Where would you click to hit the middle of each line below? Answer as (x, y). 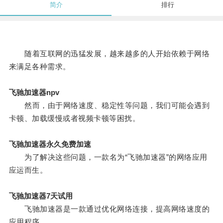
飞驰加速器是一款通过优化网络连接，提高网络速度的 (109, 209)
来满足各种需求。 (40, 67)
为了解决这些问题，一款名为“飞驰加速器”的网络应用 (108, 157)
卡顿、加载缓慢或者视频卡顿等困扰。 (74, 118)
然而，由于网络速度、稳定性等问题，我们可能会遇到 (109, 106)
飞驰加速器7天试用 (41, 196)
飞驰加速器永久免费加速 (50, 144)
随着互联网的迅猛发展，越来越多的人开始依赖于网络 (109, 54)
